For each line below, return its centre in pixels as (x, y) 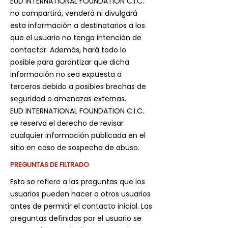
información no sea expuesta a (66, 74)
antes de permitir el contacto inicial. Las (81, 206)
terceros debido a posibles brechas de (78, 87)
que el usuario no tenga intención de (76, 38)
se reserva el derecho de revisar (67, 123)
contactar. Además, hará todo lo (68, 50)
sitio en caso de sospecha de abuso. (75, 148)
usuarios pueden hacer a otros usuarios (80, 194)
